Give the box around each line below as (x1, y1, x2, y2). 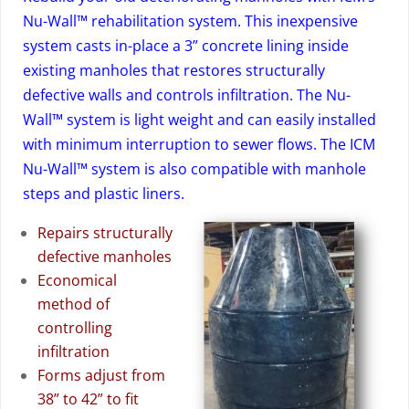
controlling (37, 318, 112, 338)
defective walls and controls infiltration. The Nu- (23, 85, 351, 105)
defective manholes (37, 246, 172, 267)
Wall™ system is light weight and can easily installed (23, 110, 376, 130)
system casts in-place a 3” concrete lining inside (23, 36, 349, 56)
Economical (37, 270, 117, 290)
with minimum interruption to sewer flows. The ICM (23, 134, 375, 154)
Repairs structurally (37, 223, 173, 243)
